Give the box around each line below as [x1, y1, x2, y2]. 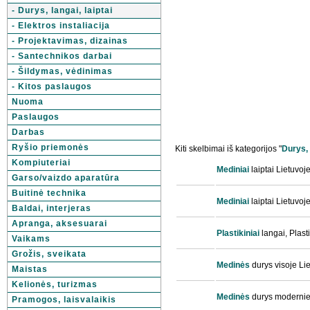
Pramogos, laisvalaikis [12, 295, 116, 304]
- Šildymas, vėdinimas [12, 66, 113, 76]
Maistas [12, 264, 48, 274]
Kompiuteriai [12, 158, 71, 167]
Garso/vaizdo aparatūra [12, 173, 120, 183]
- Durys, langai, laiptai [12, 6, 113, 15]
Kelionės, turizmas [12, 280, 98, 289]
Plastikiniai [217, 228, 259, 238]
